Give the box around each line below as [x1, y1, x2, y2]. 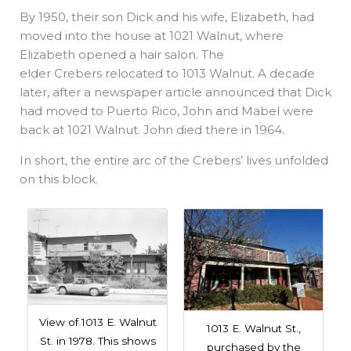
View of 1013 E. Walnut [38, 316, 157, 329]
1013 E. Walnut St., [206, 321, 301, 335]
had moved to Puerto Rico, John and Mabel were [20, 103, 313, 118]
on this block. [20, 171, 101, 186]
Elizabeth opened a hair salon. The [20, 46, 224, 62]
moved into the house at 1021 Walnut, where [20, 27, 284, 43]
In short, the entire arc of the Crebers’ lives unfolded [20, 152, 328, 168]
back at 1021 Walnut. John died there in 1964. [20, 121, 288, 137]
